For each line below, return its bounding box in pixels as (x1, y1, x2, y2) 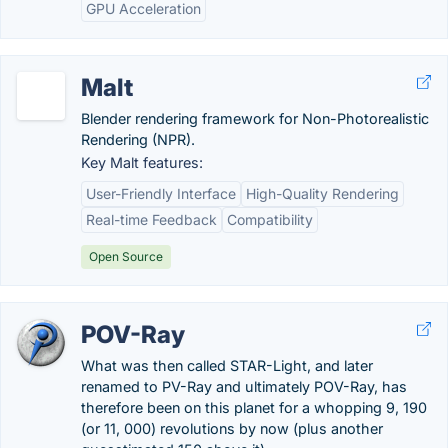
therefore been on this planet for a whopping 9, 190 (81, 399, 427, 416)
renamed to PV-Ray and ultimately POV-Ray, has (81, 378, 407, 395)
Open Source (89, 249, 163, 264)
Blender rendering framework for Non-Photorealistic (81, 110, 429, 127)
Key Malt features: (81, 154, 203, 171)
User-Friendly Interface (86, 185, 236, 202)
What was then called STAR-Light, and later (81, 357, 373, 374)
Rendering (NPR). (81, 131, 195, 148)
